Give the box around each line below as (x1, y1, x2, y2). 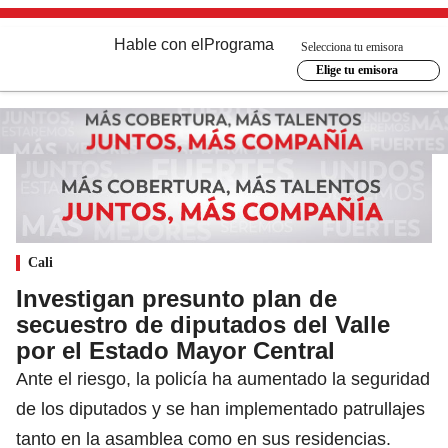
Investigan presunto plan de (16, 284, 337, 312)
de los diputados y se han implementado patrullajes (16, 398, 425, 419)
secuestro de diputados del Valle (16, 310, 390, 338)
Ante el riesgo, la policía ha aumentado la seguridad (16, 368, 430, 389)
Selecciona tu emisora (301, 39, 403, 54)
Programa (204, 36, 274, 53)
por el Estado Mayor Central (16, 336, 335, 364)
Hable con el (114, 36, 204, 53)
